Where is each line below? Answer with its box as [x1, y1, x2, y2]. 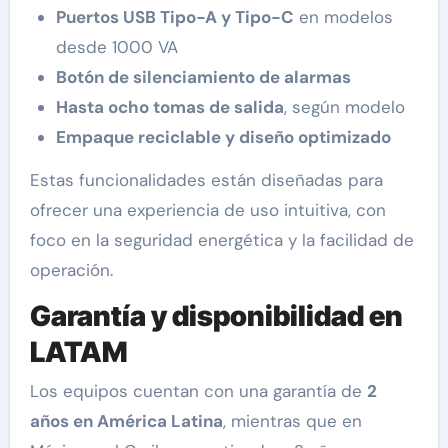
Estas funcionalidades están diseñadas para [29, 168, 383, 191]
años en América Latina [29, 410, 223, 433]
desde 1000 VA [55, 35, 178, 58]
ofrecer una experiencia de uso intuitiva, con [29, 198, 386, 221]
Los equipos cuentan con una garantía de [29, 380, 367, 403]
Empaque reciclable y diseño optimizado [55, 125, 391, 148]
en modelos [293, 5, 393, 28]
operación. [29, 258, 113, 281]
